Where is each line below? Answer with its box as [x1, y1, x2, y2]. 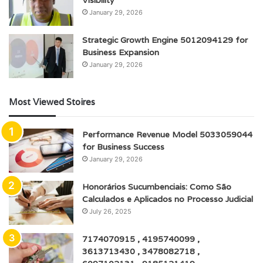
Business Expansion [82, 46, 159, 58]
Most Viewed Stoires [9, 96, 95, 107]
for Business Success [82, 141, 164, 152]
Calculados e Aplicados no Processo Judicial [82, 193, 253, 204]
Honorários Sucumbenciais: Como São [82, 181, 231, 192]
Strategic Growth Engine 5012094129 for [82, 34, 248, 45]
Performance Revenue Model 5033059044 [82, 129, 252, 140]
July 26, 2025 [89, 207, 131, 215]
